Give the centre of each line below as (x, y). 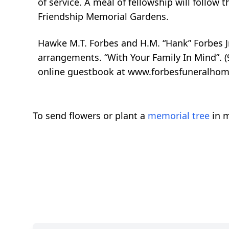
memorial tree (179, 115)
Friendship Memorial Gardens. (103, 16)
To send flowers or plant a (90, 115)
